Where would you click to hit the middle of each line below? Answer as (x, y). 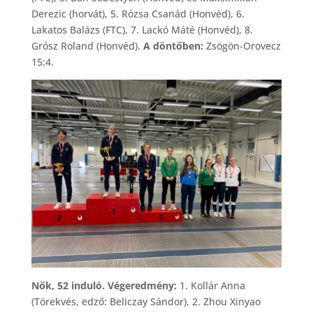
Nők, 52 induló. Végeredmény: (105, 285)
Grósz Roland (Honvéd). (87, 45)
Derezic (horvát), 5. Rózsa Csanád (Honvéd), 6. (138, 13)
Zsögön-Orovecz (242, 45)
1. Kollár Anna (212, 285)
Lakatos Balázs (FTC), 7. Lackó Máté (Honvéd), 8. (142, 29)
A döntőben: (173, 45)
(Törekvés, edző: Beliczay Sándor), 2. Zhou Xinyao (146, 301)
